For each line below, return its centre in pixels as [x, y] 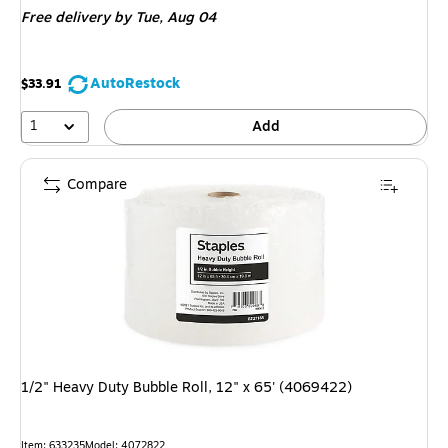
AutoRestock [135, 84]
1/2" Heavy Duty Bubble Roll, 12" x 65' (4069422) [186, 387]
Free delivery [65, 18]
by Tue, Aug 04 [163, 18]
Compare [97, 184]
